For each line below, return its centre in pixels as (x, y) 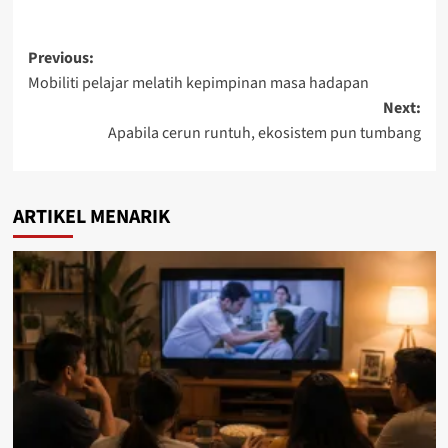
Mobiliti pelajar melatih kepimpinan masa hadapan (198, 82)
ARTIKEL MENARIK (91, 216)
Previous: (60, 57)
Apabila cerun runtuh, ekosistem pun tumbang (264, 132)
